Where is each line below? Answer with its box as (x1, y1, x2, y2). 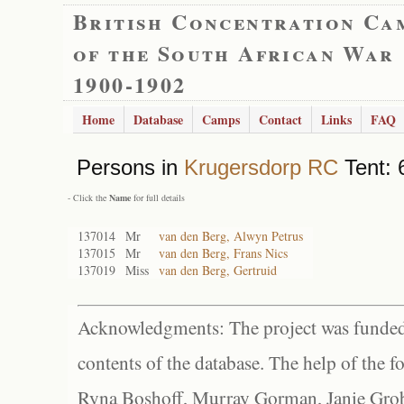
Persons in (77, 155, 184, 179)
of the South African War (73, 37, 395, 69)
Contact (259, 110, 302, 129)
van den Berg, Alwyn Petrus (159, 227, 303, 244)
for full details (131, 191, 185, 204)
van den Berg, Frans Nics (159, 244, 288, 262)
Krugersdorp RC (184, 155, 338, 179)
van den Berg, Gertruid (159, 262, 277, 279)
